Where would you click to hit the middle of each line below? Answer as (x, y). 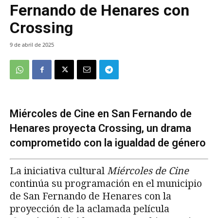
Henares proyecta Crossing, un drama (100, 128)
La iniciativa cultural (58, 171)
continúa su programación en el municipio (106, 184)
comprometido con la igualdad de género (108, 143)
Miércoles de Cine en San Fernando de (101, 114)
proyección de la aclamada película (90, 209)
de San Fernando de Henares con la (91, 196)
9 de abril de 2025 (32, 45)
